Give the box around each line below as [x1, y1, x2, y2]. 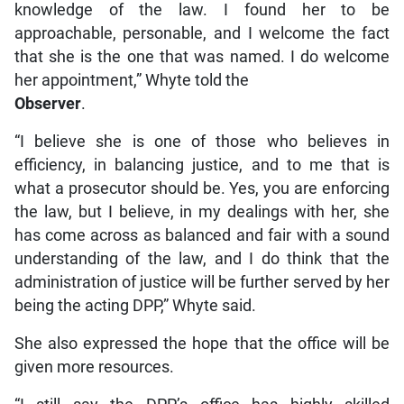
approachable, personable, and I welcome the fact [14, 24, 390, 43]
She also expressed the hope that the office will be [14, 335, 390, 353]
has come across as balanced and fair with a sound [14, 226, 390, 245]
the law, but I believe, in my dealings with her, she [14, 203, 390, 222]
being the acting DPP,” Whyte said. [14, 297, 256, 316]
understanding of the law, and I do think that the [14, 250, 390, 269]
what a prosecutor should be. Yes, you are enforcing [14, 179, 390, 198]
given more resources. [14, 358, 174, 377]
